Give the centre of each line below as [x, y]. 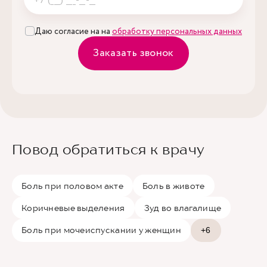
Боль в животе [173, 186]
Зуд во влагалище [183, 208]
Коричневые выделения [73, 208]
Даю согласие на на [73, 32]
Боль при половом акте [72, 186]
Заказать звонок [133, 53]
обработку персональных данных [177, 32]
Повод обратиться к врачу [108, 149]
